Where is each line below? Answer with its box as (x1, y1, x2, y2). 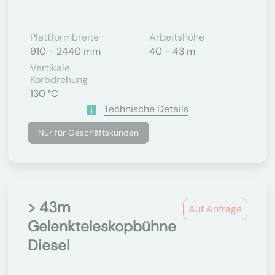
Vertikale (30, 61, 70, 74)
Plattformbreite (30, 31, 99, 44)
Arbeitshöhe (149, 31, 204, 44)
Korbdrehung (30, 73, 88, 86)
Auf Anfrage (188, 203, 242, 215)
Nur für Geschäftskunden (38, 127, 139, 138)
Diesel (28, 236, 69, 255)
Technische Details (104, 103, 188, 115)
